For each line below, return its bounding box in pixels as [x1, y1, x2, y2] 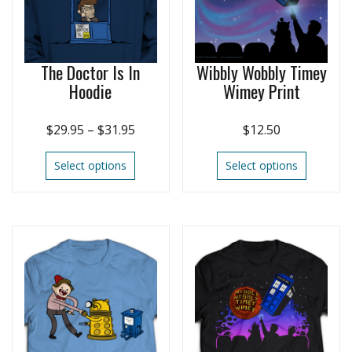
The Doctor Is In [41, 60, 141, 86]
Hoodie [69, 79, 112, 104]
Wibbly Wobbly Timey [196, 60, 327, 86]
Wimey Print [222, 79, 300, 104]
